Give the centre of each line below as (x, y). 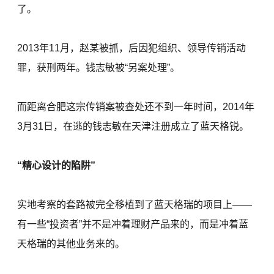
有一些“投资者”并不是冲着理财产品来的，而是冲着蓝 (133, 224)
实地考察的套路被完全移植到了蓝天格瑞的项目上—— (135, 205)
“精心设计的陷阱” (57, 166)
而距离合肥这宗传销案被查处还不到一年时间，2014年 (136, 107)
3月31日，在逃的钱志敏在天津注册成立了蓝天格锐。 (133, 127)
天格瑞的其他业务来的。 (71, 244)
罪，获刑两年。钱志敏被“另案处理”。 (99, 68)
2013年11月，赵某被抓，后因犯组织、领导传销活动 (132, 48)
